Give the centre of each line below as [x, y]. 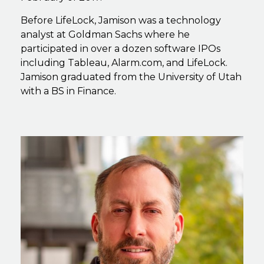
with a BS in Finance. [68, 91]
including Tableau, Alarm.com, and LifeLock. [124, 62]
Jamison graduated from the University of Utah [131, 77]
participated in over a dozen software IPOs [121, 48]
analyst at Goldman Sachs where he [105, 34]
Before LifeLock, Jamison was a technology [121, 20]
